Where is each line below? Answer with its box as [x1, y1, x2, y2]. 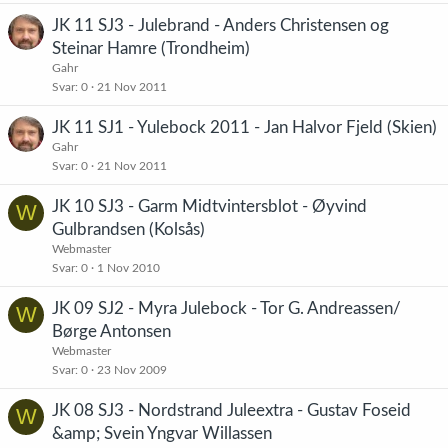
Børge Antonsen [52, 323, 171, 340]
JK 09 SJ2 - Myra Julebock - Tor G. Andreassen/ [52, 300, 401, 317]
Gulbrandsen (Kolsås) [52, 221, 205, 238]
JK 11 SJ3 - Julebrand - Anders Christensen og [52, 17, 389, 34]
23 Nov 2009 [97, 364, 167, 376]
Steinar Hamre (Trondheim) [52, 40, 250, 57]
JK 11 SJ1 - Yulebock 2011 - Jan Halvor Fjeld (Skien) [52, 119, 437, 136]
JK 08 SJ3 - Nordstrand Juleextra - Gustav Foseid [52, 402, 411, 419]
